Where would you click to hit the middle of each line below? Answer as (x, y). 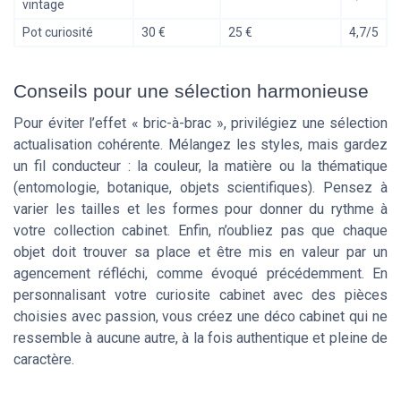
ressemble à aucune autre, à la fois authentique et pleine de (200, 337)
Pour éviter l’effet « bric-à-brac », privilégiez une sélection (200, 123)
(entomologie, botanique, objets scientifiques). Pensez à (200, 187)
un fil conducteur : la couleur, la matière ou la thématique (200, 166)
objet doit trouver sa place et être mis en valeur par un (200, 252)
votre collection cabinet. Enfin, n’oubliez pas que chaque (200, 230)
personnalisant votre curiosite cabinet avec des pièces (200, 294)
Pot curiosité (58, 33)
